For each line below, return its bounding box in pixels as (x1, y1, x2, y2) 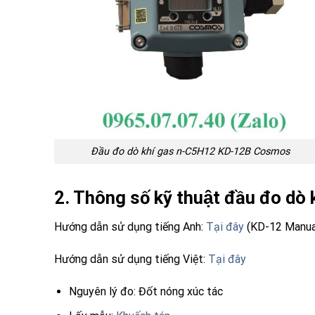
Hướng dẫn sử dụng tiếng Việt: (54, 252, 205, 266)
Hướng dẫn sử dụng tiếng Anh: (54, 220, 203, 234)
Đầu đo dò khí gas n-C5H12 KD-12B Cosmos (90, 145, 290, 157)
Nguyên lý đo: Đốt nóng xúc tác (68, 284, 223, 298)
